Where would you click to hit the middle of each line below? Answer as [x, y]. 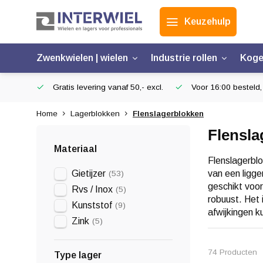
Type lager [78, 255]
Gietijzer [89, 173]
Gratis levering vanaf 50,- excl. [107, 87]
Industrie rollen [184, 58]
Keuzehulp [208, 21]
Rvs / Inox [92, 189]
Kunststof [92, 205]
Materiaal [75, 149]
